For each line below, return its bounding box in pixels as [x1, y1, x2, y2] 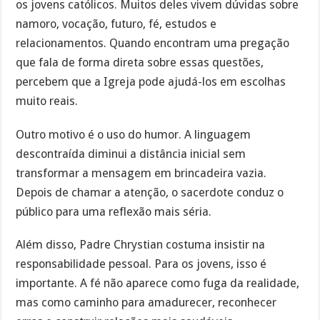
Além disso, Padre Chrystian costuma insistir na [16, 238, 266, 252]
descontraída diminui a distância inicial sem [16, 146, 246, 161]
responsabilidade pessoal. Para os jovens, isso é [16, 257, 267, 271]
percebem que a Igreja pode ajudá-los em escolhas [16, 74, 286, 89]
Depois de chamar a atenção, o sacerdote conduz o [16, 185, 284, 199]
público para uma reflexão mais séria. [16, 204, 212, 219]
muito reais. [16, 94, 79, 108]
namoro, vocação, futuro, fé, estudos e [16, 16, 217, 31]
